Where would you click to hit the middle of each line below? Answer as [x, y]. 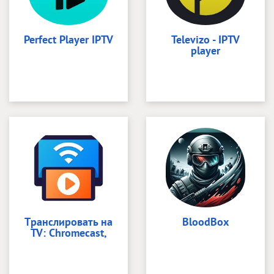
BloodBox [206, 221]
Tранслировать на [68, 221]
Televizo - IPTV [206, 39]
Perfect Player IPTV [68, 39]
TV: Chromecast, [68, 232]
